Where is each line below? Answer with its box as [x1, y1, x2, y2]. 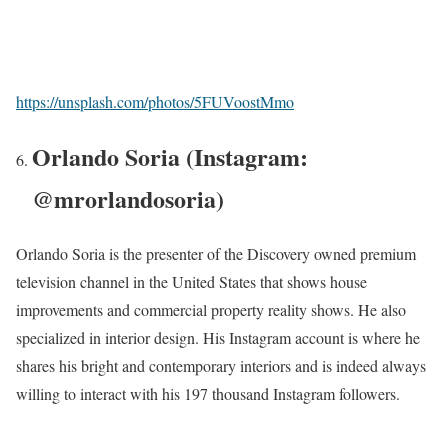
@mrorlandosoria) [32, 180, 224, 216]
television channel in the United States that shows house [16, 270, 367, 292]
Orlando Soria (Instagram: [32, 138, 308, 174]
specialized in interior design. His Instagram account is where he [16, 326, 420, 348]
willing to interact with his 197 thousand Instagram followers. [16, 382, 400, 404]
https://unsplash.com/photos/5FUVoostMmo [16, 91, 294, 113]
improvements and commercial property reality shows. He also [16, 298, 406, 320]
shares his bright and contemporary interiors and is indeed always [16, 354, 426, 376]
